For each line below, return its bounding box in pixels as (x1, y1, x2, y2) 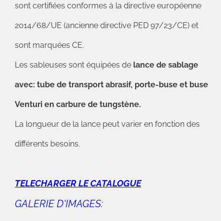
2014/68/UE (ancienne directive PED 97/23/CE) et (15, 21, 198, 30)
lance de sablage (133, 60, 198, 70)
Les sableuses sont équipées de (15, 60, 133, 70)
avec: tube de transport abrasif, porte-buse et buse (15, 80, 208, 89)
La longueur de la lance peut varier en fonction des (15, 119, 200, 129)
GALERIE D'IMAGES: (15, 198, 103, 210)
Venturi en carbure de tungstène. (15, 100, 141, 109)
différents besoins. (15, 139, 80, 148)
